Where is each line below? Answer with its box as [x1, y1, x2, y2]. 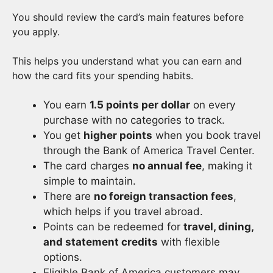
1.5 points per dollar [90, 99, 190, 111]
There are [43, 190, 94, 202]
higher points [83, 129, 152, 141]
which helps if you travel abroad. [43, 205, 203, 218]
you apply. [12, 26, 63, 38]
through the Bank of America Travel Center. [43, 144, 255, 157]
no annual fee [132, 160, 202, 172]
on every [190, 99, 235, 111]
